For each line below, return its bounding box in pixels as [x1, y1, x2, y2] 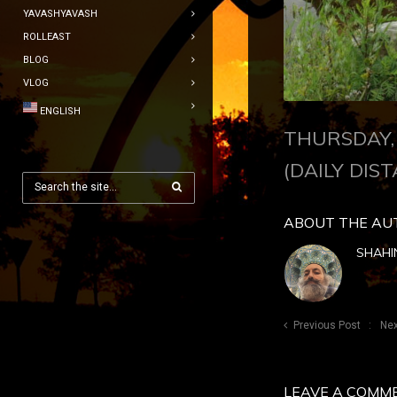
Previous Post [293, 318, 361, 331]
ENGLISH [40, 105, 81, 117]
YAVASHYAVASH [23, 8, 97, 19]
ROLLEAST [23, 31, 71, 43]
